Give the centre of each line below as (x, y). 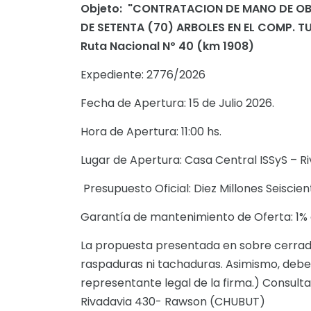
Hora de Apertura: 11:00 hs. (157, 132)
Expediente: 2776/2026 (149, 75)
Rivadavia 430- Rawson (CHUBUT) (173, 302)
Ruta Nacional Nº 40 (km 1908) (167, 46)
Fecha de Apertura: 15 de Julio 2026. (183, 103)
